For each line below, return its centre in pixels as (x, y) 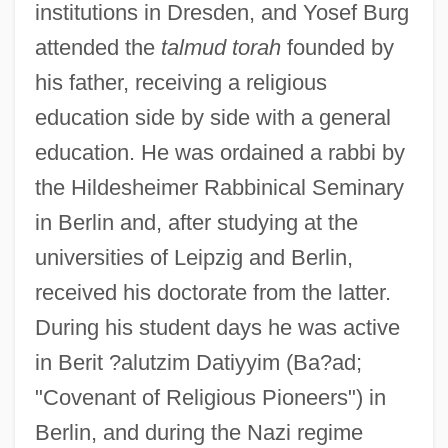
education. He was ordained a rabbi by (219, 152)
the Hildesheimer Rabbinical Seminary (219, 187)
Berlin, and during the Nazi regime (198, 432)
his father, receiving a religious (180, 82)
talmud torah (220, 47)
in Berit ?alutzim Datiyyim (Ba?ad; (198, 362)
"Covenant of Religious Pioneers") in (210, 397)
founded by (337, 47)
